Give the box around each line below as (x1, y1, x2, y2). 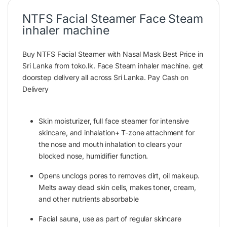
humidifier (86, 151, 118, 160)
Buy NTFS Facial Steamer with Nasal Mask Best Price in (22, 49, 203, 58)
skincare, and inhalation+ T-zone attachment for (39, 128, 195, 137)
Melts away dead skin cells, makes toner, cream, (39, 182, 196, 192)
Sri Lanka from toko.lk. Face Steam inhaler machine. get (22, 61, 204, 70)
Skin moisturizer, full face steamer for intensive (39, 116, 190, 125)
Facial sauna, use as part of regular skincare (39, 214, 181, 223)
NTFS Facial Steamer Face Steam (22, 11, 203, 26)
